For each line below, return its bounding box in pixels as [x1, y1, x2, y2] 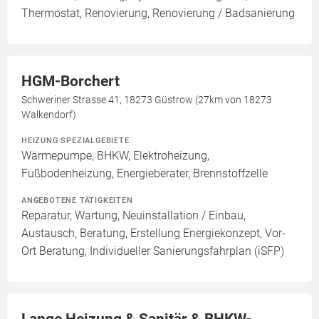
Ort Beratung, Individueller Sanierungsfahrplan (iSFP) [21, 244, 284, 258]
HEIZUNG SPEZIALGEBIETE [21, 135, 130, 146]
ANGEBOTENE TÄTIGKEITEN [21, 195, 133, 206]
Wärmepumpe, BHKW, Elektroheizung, [21, 149, 209, 163]
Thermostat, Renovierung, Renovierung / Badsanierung [21, 6, 295, 21]
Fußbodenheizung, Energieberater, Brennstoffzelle [21, 167, 268, 181]
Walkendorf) [21, 109, 76, 121]
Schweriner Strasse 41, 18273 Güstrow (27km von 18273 [21, 94, 272, 106]
